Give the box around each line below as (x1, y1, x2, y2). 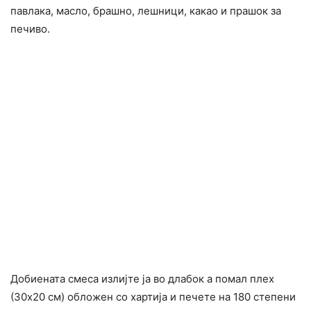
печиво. (10, 22, 50, 35)
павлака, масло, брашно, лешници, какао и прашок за (10, 3, 281, 17)
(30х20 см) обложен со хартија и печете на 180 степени (10, 289, 296, 303)
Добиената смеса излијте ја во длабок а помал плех (10, 271, 274, 285)
